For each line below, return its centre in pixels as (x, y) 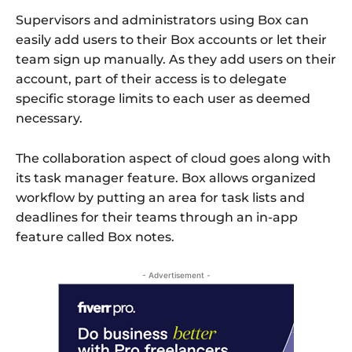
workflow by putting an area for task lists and (160, 198)
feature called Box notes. (95, 237)
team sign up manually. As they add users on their (176, 60)
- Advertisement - (176, 275)
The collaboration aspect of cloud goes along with (173, 159)
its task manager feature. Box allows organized (166, 178)
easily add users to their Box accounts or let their (171, 40)
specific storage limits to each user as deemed (163, 99)
